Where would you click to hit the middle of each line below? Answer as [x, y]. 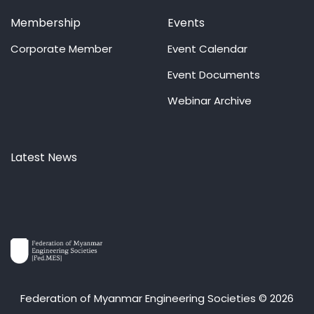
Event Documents [214, 74]
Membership [46, 22]
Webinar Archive [210, 100]
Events [186, 22]
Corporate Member [61, 48]
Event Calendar [207, 48]
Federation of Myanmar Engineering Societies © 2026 [157, 298]
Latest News [44, 157]
